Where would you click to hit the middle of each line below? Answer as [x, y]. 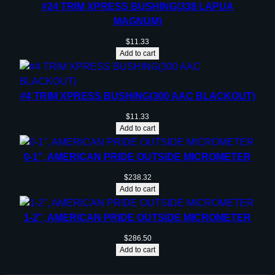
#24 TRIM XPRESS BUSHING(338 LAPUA [137, 7]
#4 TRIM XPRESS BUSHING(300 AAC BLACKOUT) [137, 96]
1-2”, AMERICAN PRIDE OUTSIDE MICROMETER [137, 217]
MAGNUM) [137, 21]
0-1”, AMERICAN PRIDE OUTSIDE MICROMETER [137, 157]
